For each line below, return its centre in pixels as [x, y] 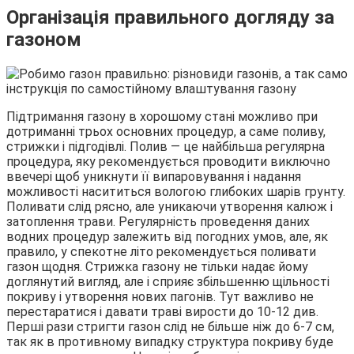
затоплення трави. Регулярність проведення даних [158, 222]
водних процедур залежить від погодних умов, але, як [167, 237]
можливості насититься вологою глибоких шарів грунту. [176, 192]
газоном [44, 40]
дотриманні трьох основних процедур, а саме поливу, [166, 132]
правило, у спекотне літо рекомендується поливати [161, 252]
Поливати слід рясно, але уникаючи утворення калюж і [169, 207]
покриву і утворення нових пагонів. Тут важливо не [160, 297]
